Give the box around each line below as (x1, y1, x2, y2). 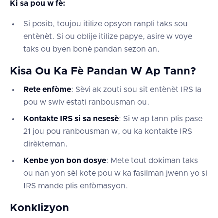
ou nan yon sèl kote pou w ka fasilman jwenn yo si (23, 169, 207, 177)
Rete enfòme (23, 85, 71, 93)
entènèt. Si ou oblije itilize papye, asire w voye (23, 32, 192, 40)
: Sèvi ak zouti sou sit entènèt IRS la (71, 85, 201, 93)
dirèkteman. (23, 140, 68, 148)
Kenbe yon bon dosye (23, 156, 106, 164)
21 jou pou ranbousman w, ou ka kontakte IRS (23, 127, 192, 135)
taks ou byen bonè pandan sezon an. (23, 45, 160, 53)
